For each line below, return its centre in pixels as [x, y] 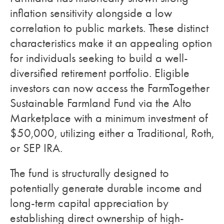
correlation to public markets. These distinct [109, 28]
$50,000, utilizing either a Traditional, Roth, [112, 133]
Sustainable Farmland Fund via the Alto [101, 103]
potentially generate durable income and [106, 188]
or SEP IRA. [36, 148]
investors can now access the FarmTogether [110, 88]
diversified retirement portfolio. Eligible [100, 73]
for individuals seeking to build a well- [99, 58]
